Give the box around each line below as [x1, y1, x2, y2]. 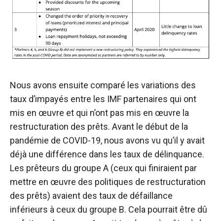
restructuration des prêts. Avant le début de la [10, 121, 188, 132]
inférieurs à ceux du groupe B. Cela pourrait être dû [10, 204, 207, 215]
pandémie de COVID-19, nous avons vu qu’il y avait [10, 135, 205, 146]
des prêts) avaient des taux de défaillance [10, 190, 173, 201]
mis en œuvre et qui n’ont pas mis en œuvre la [10, 108, 189, 118]
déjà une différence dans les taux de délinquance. [10, 149, 204, 160]
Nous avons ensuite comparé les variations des [10, 80, 196, 91]
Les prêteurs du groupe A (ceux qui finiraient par [10, 163, 197, 174]
